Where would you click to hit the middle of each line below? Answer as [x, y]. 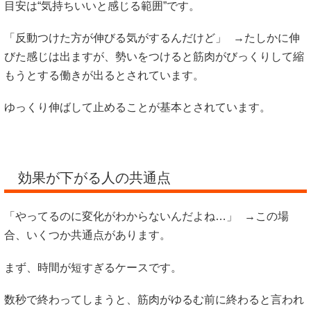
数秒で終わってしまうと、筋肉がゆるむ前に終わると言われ [154, 299]
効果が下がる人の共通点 [94, 178]
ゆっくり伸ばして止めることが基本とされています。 [137, 108]
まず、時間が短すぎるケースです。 [93, 267]
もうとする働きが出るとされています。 [104, 76]
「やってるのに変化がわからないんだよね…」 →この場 [146, 217]
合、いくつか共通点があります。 [87, 235]
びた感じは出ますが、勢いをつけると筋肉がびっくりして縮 [154, 57]
